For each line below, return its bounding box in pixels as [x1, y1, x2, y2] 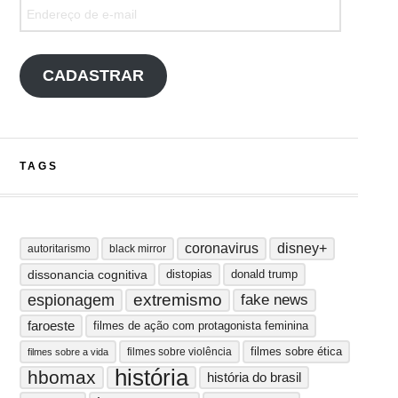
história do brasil [206, 370, 301, 385]
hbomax [27, 367, 96, 387]
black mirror [108, 243, 166, 255]
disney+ [276, 241, 327, 256]
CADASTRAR [42, 67, 144, 84]
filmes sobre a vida [27, 346, 108, 357]
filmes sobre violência [126, 346, 232, 358]
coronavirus [184, 241, 259, 256]
